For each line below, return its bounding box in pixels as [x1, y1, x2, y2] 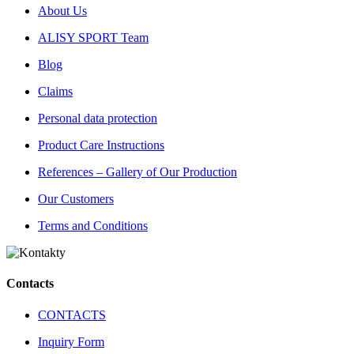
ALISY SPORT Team [38, 31, 149, 45]
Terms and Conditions [38, 219, 148, 233]
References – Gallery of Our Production [38, 165, 237, 179]
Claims [38, 85, 73, 99]
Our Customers [38, 192, 114, 206]
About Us [38, 4, 87, 18]
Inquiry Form [38, 334, 104, 348]
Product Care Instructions [38, 138, 164, 153]
